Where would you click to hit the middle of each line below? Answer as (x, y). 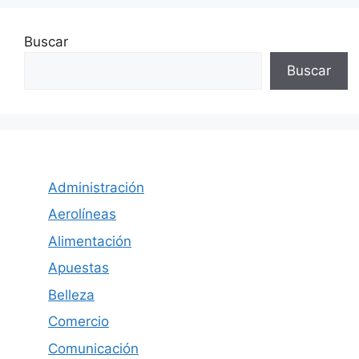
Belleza (71, 294)
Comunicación (93, 348)
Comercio (79, 322)
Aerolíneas (82, 214)
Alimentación (90, 241)
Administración (96, 187)
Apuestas (79, 268)
